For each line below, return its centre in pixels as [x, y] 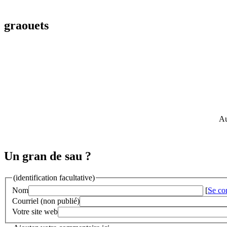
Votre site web [35, 211]
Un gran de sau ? [48, 156]
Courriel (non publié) [46, 201]
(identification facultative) [54, 178]
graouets [26, 26]
